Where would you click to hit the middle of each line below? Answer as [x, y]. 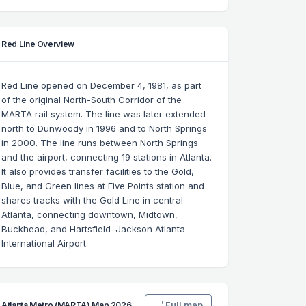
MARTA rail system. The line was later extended [103, 114]
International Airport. [45, 244]
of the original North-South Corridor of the [92, 100]
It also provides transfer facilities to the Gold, [98, 172]
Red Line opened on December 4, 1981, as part [101, 86]
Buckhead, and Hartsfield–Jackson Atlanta [93, 229]
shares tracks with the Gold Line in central [92, 200]
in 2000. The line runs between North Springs [100, 143]
